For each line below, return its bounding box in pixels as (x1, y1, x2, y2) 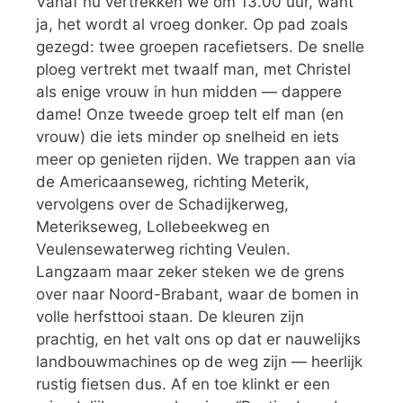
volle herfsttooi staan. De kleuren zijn (36, 308, 304, 326)
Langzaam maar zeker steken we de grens (36, 263, 345, 281)
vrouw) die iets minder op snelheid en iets (36, 128, 339, 146)
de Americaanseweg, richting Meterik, (36, 173, 309, 191)
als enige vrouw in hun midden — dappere (36, 83, 342, 101)
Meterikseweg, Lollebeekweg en (36, 218, 270, 236)
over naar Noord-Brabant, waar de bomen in (36, 285, 359, 303)
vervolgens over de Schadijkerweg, (36, 195, 289, 213)
